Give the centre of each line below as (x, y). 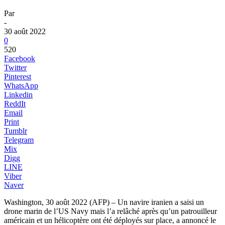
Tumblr (16, 131)
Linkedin (18, 94)
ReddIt (15, 103)
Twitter (15, 67)
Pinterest (18, 76)
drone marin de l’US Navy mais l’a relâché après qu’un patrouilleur (110, 211)
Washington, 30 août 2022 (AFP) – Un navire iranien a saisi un (104, 202)
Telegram (19, 140)
